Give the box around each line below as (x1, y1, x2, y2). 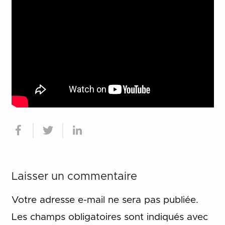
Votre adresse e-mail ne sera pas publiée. (11, 195, 198, 205)
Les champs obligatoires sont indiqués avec (11, 212, 208, 222)
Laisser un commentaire (11, 171, 137, 183)
